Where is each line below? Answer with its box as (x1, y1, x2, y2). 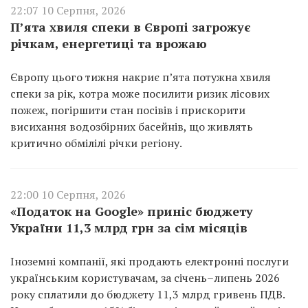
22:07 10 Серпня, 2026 (10, 2, 126, 18)
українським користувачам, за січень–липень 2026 (10, 269, 280, 285)
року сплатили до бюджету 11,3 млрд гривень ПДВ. (10, 286, 285, 302)
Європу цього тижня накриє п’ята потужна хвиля (10, 69, 271, 85)
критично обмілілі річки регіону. (10, 135, 182, 151)
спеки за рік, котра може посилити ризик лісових (10, 85, 269, 101)
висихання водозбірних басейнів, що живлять (10, 118, 253, 134)
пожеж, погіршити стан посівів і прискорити (10, 102, 245, 118)
